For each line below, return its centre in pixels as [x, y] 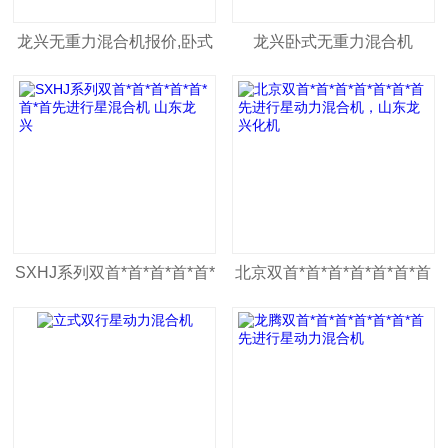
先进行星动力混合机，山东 [333, 311]
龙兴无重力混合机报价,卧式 [114, 41]
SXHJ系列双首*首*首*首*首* [114, 273]
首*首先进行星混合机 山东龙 [114, 311]
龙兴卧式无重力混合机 [333, 41]
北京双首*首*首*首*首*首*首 [333, 273]
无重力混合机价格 [114, 79]
